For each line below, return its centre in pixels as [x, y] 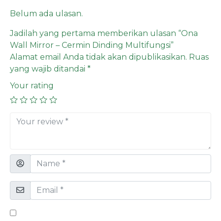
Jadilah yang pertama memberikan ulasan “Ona [104, 33]
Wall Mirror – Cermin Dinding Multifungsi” [92, 45]
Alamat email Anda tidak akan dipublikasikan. [98, 57]
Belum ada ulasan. [46, 13]
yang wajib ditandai [49, 69]
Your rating [32, 85]
